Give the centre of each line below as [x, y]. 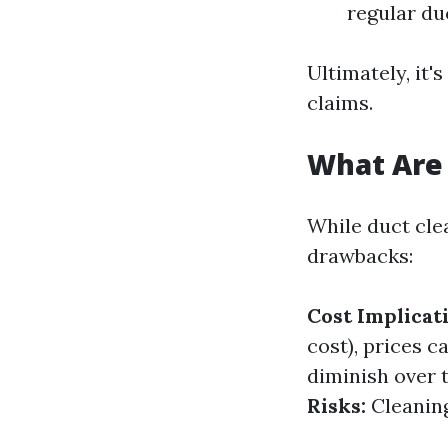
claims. [340, 102]
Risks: [336, 405]
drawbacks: [360, 255]
